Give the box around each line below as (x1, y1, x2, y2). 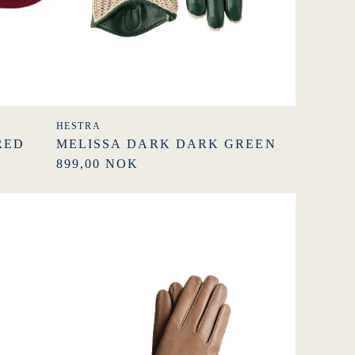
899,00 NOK (55, 156, 139, 170)
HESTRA (55, 120, 101, 132)
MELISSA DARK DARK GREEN (55, 136, 277, 151)
